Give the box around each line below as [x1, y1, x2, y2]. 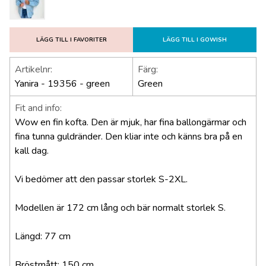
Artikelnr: [15, 63, 52, 77]
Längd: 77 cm [15, 230, 71, 243]
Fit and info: [15, 102, 62, 115]
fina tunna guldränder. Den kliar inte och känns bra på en [15, 130, 242, 144]
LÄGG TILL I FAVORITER [36, 36, 107, 45]
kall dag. [15, 144, 49, 158]
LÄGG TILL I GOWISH [163, 36, 227, 45]
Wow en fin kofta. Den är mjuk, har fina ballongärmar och [15, 116, 246, 129]
